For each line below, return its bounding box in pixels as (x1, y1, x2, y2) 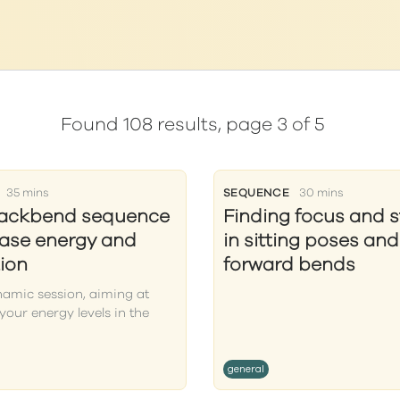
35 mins (5, 187, 49, 199)
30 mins (299, 187, 345, 199)
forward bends (222, 255, 355, 274)
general (227, 364, 264, 374)
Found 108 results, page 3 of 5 (61, 115, 326, 134)
